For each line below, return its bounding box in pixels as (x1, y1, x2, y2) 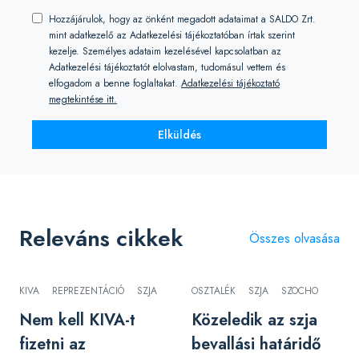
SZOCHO (281, 284, 318, 298)
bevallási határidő (192, 333, 321, 356)
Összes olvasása (249, 229, 340, 248)
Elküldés (158, 127, 201, 143)
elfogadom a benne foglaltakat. (49, 76, 181, 91)
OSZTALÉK (192, 284, 236, 298)
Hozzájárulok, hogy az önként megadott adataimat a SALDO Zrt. (49, 12, 316, 26)
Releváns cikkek (19, 222, 183, 255)
